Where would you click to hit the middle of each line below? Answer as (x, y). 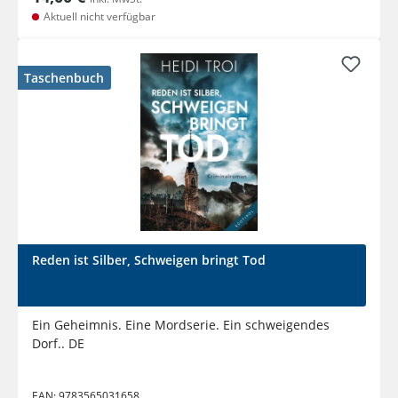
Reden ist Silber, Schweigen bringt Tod (149, 260)
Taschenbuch (64, 78)
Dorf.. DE (58, 344)
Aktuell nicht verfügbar (98, 17)
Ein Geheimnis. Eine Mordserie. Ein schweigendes (181, 325)
